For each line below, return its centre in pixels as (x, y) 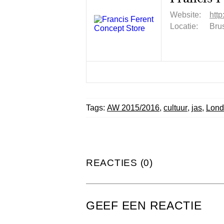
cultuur (175, 108)
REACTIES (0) (119, 163)
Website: (185, 15)
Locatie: (184, 26)
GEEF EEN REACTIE (144, 205)
